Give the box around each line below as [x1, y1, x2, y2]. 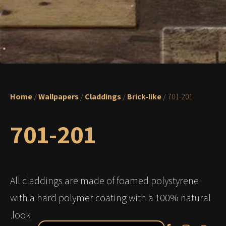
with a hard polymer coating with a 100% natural [10, 191, 211, 204]
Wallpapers [38, 91, 79, 102]
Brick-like [127, 91, 161, 102]
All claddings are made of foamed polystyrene [10, 174, 199, 187]
